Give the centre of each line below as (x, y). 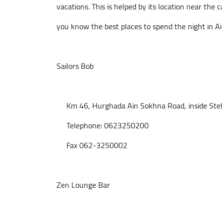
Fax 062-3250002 (92, 145)
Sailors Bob (75, 66)
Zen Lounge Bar (83, 185)
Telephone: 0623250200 (103, 125)
